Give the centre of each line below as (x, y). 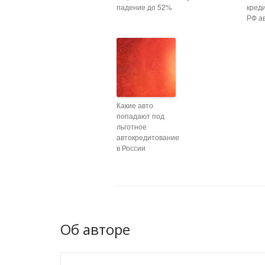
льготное (132, 126)
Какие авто (135, 105)
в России (131, 148)
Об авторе (95, 229)
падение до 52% (144, 7)
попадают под (140, 116)
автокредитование (148, 137)
